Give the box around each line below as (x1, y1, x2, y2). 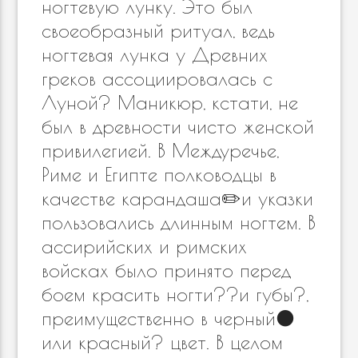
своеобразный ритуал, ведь (42, 19, 276, 42)
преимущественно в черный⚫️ (42, 307, 296, 329)
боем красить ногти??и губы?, (42, 283, 309, 305)
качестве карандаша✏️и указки (42, 187, 314, 209)
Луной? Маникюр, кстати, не (42, 91, 299, 113)
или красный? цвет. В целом (42, 331, 284, 353)
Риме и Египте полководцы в (42, 163, 277, 185)
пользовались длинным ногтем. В (42, 211, 316, 233)
